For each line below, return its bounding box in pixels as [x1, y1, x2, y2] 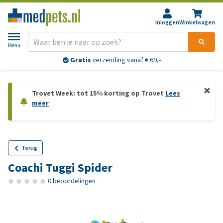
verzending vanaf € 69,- [91, 55, 161, 65]
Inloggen [155, 18, 179, 26]
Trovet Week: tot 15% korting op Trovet [32, 89, 165, 98]
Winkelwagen [179, 18, 215, 26]
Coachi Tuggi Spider [8, 160, 112, 176]
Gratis [70, 55, 91, 65]
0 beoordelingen [48, 176, 96, 186]
